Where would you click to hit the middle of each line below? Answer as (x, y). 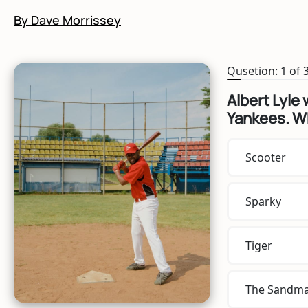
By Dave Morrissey (67, 20)
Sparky (263, 201)
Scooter (265, 157)
